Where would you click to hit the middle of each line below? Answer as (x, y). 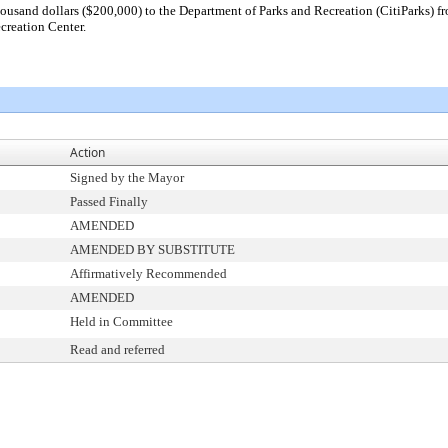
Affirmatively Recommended (148, 273)
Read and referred (117, 349)
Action (87, 152)
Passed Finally (109, 201)
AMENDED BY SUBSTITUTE (152, 249)
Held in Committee (121, 321)
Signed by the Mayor (127, 177)
